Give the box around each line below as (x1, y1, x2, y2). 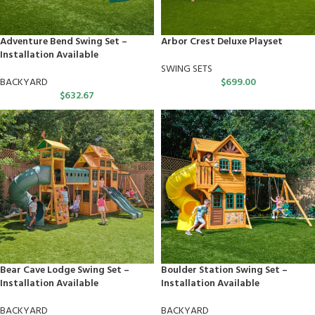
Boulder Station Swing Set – (161, 262, 288, 278)
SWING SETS (161, 61, 212, 77)
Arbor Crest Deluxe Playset (161, 34, 283, 50)
